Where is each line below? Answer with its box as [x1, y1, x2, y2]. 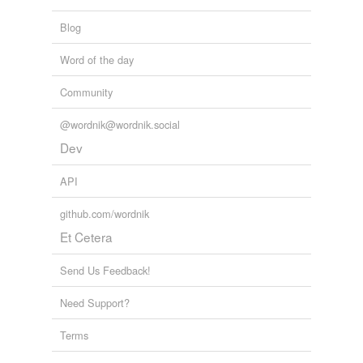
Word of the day [60, 52, 134, 68]
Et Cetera [60, 228, 113, 246]
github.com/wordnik [60, 206, 149, 222]
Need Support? [60, 295, 130, 311]
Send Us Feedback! [60, 263, 151, 279]
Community [60, 84, 113, 100]
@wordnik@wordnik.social [60, 117, 180, 133]
